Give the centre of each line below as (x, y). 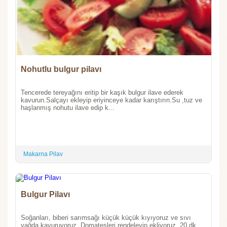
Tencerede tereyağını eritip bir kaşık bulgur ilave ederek (102, 92)
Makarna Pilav (43, 154)
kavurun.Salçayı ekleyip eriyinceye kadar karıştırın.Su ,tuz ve (111, 100)
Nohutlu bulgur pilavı (78, 69)
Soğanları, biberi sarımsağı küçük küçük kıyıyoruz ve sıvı (106, 217)
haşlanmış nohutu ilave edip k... (68, 107)
